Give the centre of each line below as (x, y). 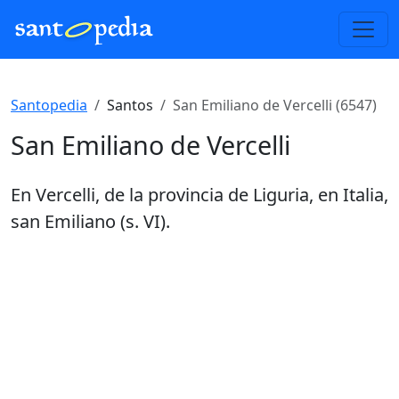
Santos (130, 105)
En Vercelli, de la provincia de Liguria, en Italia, (199, 195)
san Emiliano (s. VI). (90, 221)
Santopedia (49, 105)
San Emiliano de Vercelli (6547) (275, 105)
